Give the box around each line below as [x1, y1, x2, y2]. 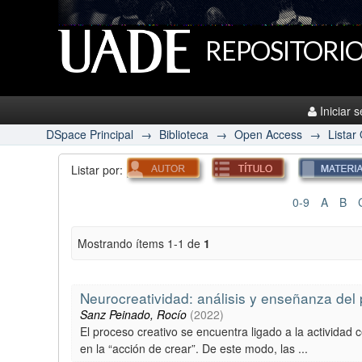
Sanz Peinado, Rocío [80, 306, 187, 322]
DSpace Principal [46, 126, 133, 142]
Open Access [234, 126, 302, 142]
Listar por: [71, 161, 126, 178]
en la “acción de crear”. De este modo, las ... [80, 340, 308, 356]
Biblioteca [159, 126, 208, 142]
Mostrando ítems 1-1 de [78, 235, 204, 251]
